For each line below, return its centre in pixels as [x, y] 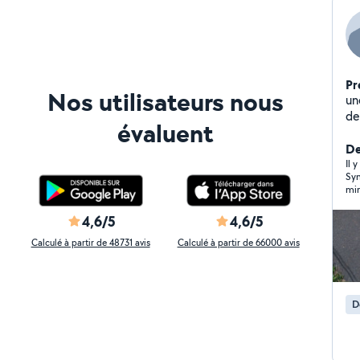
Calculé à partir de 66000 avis [238, 242]
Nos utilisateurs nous [165, 102]
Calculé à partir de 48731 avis [90, 242]
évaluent [165, 133]
